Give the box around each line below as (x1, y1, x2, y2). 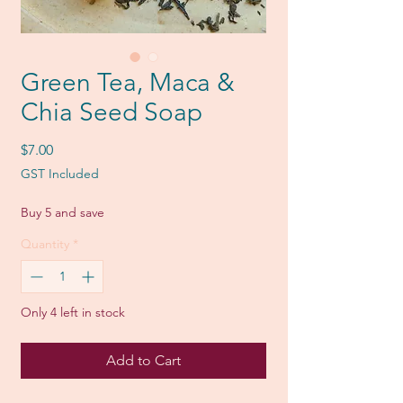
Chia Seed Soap (21, 97, 202, 128)
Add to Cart (106, 352, 181, 370)
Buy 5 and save (21, 204, 104, 221)
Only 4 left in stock (21, 304, 125, 321)
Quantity (21, 236, 69, 253)
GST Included (21, 166, 99, 183)
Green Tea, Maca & (21, 67, 235, 98)
